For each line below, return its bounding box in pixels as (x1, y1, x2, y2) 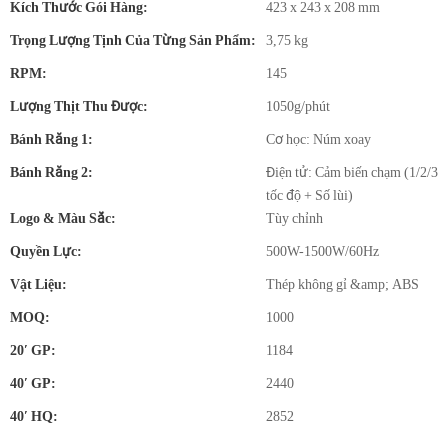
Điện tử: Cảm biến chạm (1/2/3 (266, 164, 438, 180)
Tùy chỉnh (266, 210, 323, 226)
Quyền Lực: (10, 243, 82, 259)
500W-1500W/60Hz (266, 243, 379, 259)
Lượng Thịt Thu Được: (10, 98, 148, 114)
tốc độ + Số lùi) (266, 187, 353, 203)
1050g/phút (266, 98, 330, 114)
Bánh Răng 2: (10, 164, 93, 180)
